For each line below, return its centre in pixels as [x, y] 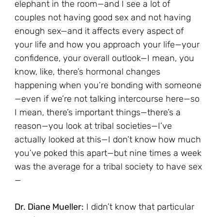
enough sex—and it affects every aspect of [99, 31]
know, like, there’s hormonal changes [87, 72]
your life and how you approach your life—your [107, 45]
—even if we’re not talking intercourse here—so [107, 99]
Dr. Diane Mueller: [49, 207]
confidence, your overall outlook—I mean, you [104, 58]
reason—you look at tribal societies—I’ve [93, 126]
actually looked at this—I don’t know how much [108, 140]
